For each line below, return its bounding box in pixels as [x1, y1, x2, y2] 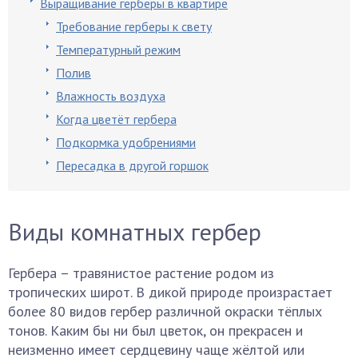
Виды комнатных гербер [8, 216, 261, 247]
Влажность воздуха [56, 88, 165, 104]
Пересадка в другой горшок [56, 157, 209, 173]
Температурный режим [56, 42, 181, 58]
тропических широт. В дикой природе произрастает [8, 283, 332, 301]
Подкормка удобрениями [56, 134, 196, 150]
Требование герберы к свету [56, 18, 212, 34]
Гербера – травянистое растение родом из [8, 264, 274, 282]
